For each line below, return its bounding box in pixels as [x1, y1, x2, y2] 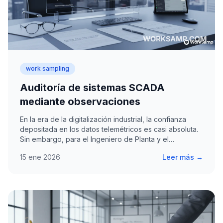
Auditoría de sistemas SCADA [20, 81, 165, 94]
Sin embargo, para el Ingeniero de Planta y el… [20, 134, 174, 143]
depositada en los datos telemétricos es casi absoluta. [20, 124, 198, 133]
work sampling [26, 64, 69, 72]
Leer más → [162, 152, 203, 161]
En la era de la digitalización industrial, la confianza [20, 114, 186, 123]
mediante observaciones [20, 95, 140, 108]
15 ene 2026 [20, 152, 60, 161]
